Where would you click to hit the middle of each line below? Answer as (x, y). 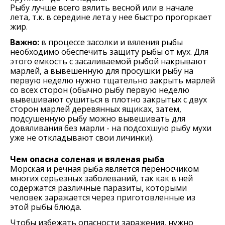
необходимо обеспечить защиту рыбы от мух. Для (109, 52)
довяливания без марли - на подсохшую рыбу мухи (111, 128)
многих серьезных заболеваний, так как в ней (101, 178)
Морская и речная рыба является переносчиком (104, 169)
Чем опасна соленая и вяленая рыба (87, 159)
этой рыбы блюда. (46, 207)
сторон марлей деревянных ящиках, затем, (96, 109)
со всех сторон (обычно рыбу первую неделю (100, 90)
